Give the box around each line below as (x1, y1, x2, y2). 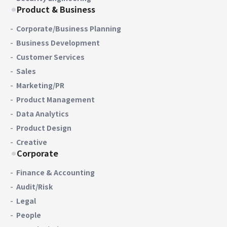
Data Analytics (16, 108, 69, 119)
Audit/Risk (16, 181, 53, 192)
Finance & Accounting (16, 167, 95, 177)
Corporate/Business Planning (16, 23, 121, 33)
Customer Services (16, 51, 85, 62)
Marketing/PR (16, 80, 64, 90)
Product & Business (17, 3, 95, 15)
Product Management (16, 94, 95, 104)
